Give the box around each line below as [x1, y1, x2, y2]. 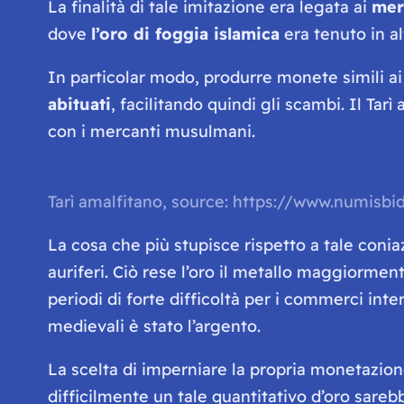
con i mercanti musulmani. [47, 120, 255, 142]
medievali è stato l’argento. [47, 315, 261, 336]
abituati [47, 93, 111, 115]
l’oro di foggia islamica [90, 23, 280, 44]
